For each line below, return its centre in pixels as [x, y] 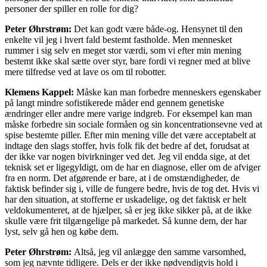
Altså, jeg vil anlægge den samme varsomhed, [160, 252]
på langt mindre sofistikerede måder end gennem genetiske [114, 103]
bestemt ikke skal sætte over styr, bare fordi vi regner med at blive [128, 61]
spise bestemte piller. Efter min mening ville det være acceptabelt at [130, 135]
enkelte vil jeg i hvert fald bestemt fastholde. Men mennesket [118, 39]
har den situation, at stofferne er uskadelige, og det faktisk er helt [125, 199]
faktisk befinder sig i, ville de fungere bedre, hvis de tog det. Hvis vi [132, 188]
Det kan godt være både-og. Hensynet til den [158, 29]
